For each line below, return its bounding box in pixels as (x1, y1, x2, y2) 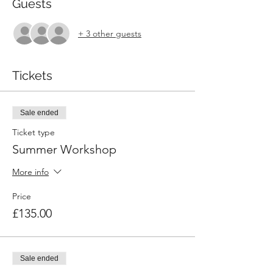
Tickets (12, 68, 52, 83)
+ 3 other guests (78, 27, 141, 39)
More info (12, 166, 49, 178)
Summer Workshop (12, 142, 116, 157)
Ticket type (12, 127, 55, 138)
